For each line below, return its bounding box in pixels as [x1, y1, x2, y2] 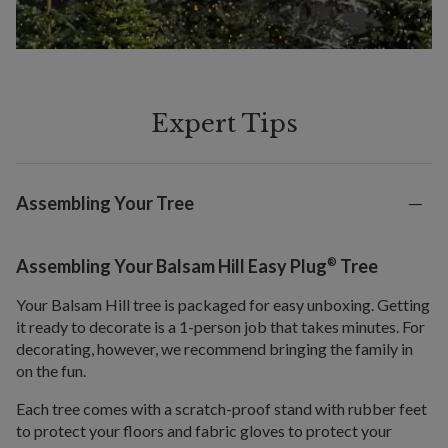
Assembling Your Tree [16, 192, 194, 215]
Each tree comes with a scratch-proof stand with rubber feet [16, 399, 427, 419]
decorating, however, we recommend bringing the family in [16, 339, 413, 359]
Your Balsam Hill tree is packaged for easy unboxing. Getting [16, 295, 430, 315]
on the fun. [16, 361, 86, 381]
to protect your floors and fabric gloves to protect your [16, 421, 392, 441]
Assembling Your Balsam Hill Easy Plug [16, 255, 327, 278]
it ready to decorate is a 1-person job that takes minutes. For [16, 317, 425, 337]
